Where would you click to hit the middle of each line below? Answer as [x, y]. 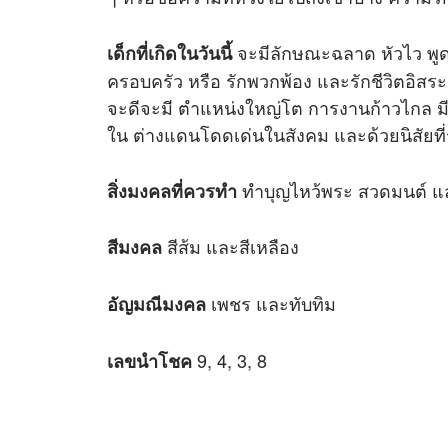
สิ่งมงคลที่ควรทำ [172, 190]
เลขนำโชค [152, 361]
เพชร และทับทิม [271, 303]
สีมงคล [134, 247]
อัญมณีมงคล [156, 304]
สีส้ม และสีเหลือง [230, 246]
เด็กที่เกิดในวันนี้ [169, 52]
